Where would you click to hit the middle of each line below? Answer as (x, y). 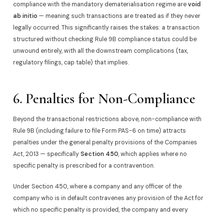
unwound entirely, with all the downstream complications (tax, (100, 51)
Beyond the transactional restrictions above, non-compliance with (107, 119)
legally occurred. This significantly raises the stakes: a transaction (106, 28)
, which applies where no (152, 154)
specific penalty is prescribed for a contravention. (84, 165)
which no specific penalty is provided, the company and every (100, 209)
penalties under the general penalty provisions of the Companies (105, 142)
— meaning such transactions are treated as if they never (119, 16)
